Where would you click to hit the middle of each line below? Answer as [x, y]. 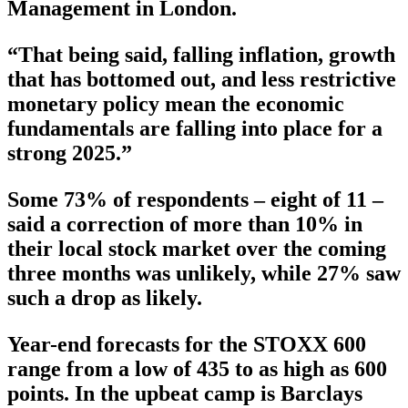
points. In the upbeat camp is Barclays [185, 393]
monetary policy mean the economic [176, 103]
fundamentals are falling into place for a [195, 128]
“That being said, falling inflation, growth [201, 54]
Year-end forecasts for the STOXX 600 [187, 344]
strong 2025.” [70, 153]
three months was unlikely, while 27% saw [204, 273]
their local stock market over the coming [197, 248]
